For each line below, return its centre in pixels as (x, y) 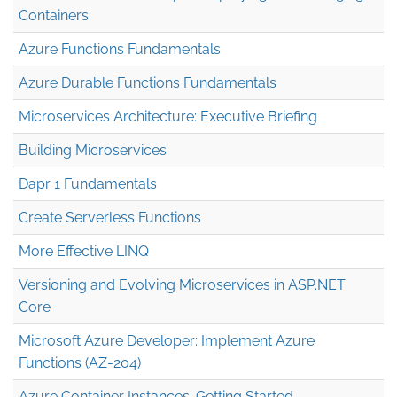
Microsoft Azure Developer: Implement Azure (167, 340)
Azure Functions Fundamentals (120, 49)
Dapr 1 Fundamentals (88, 183)
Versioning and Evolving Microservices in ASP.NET (182, 284)
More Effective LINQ (84, 251)
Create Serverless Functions (110, 217)
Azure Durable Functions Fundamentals (148, 82)
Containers (54, 15)
